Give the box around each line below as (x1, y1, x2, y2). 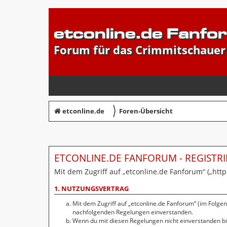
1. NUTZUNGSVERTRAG (54, 184, 129, 193)
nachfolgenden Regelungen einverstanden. (72, 208, 193, 217)
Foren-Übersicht (119, 106, 173, 116)
